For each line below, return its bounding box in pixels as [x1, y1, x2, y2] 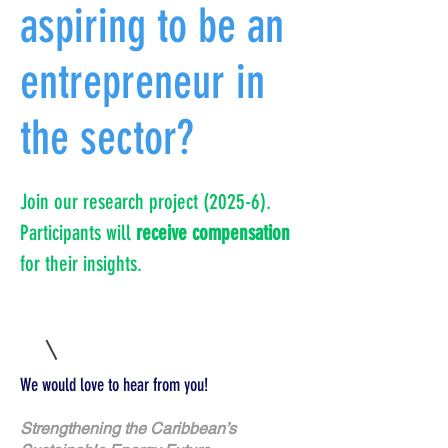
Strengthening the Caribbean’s [20, 419, 236, 438]
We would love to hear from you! [20, 374, 208, 396]
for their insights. [20, 251, 142, 276]
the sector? [20, 110, 194, 166]
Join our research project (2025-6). [20, 189, 276, 214]
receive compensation [136, 220, 290, 245]
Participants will [20, 220, 136, 245]
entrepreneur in [20, 54, 265, 110]
